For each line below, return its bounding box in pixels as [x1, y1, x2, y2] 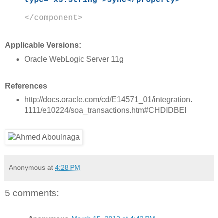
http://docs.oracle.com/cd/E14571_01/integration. [24, 95, 192, 104]
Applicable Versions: [5, 40, 81, 49]
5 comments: [5, 188, 59, 199]
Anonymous [9, 163, 45, 172]
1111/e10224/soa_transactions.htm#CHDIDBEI [24, 106, 186, 115]
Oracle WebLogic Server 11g [24, 54, 124, 63]
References [5, 81, 47, 90]
